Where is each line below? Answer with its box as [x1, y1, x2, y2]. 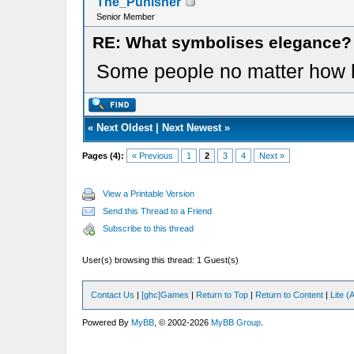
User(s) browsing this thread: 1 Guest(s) [82, 255, 239, 265]
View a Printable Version [103, 189, 195, 198]
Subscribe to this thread [103, 224, 194, 233]
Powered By [82, 318, 132, 327]
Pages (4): [82, 151, 125, 160]
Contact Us [91, 290, 135, 299]
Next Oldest [96, 122, 153, 134]
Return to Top [196, 290, 249, 299]
